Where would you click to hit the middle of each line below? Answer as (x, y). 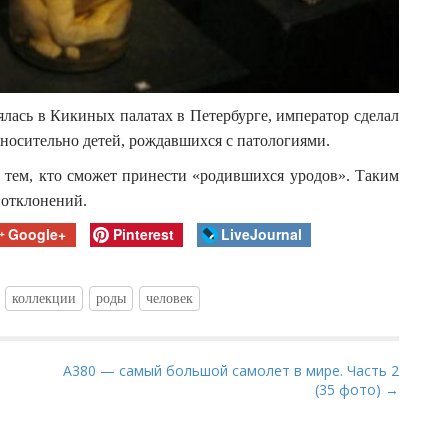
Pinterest (143, 234)
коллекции (44, 298)
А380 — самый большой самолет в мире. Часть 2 (231, 370)
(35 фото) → (357, 389)
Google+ (36, 234)
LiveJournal (261, 234)
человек (169, 298)
